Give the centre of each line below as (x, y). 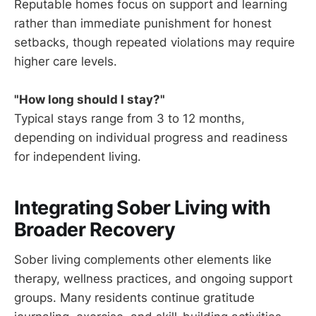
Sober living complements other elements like (143, 259)
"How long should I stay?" (90, 99)
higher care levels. (66, 61)
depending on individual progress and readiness (151, 137)
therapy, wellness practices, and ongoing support (153, 278)
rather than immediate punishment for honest (143, 23)
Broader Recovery (95, 230)
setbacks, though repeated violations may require (154, 42)
